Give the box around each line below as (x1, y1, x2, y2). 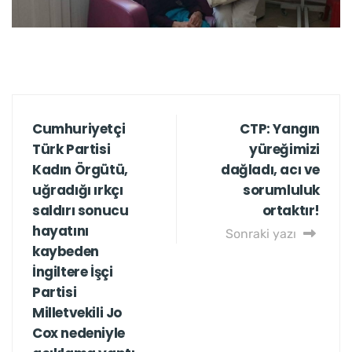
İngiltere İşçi (32, 262, 113, 281)
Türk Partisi (32, 139, 111, 159)
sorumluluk (243, 180, 320, 200)
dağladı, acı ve (221, 159, 320, 179)
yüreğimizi (249, 139, 320, 159)
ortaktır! (262, 200, 320, 220)
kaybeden (32, 241, 99, 261)
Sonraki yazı (225, 225, 299, 241)
